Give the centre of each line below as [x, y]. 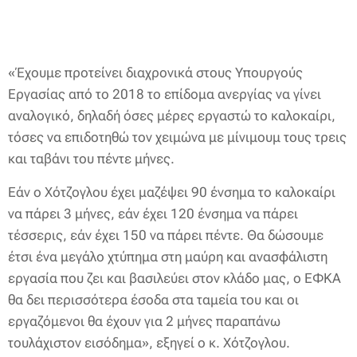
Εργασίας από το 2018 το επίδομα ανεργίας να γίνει [165, 94]
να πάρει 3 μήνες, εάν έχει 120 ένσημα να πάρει [153, 214]
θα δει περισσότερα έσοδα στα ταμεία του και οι [153, 300]
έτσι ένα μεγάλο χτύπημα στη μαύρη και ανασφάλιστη [168, 257]
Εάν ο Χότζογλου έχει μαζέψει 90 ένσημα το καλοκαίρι [172, 192]
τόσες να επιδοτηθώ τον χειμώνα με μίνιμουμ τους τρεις [177, 137]
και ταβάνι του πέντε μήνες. [91, 159]
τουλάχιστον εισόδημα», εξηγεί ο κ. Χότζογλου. [149, 343]
